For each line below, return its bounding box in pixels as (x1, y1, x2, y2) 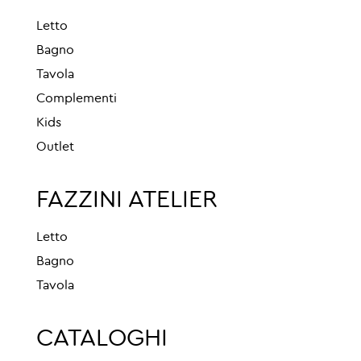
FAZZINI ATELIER (36, 188, 218, 213)
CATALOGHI (36, 326, 168, 351)
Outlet (36, 140, 74, 154)
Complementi (36, 92, 117, 106)
